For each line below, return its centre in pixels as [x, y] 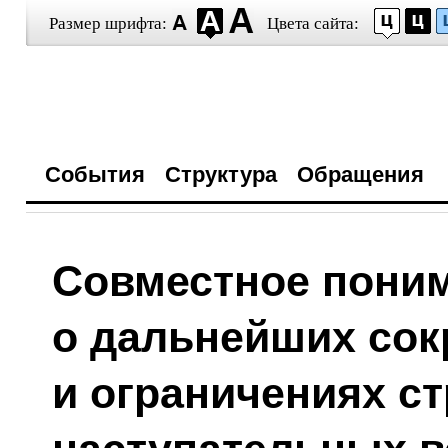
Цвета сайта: [312, 23]
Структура [220, 174]
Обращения [360, 174]
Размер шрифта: [107, 23]
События [94, 174]
